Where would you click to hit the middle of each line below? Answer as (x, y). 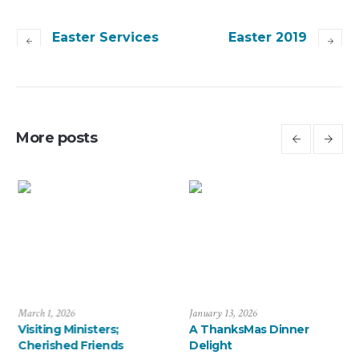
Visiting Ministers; (67, 330)
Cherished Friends (70, 346)
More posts (56, 138)
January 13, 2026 (222, 314)
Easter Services (105, 38)
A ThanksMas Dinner (248, 330)
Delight (210, 346)
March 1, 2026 (45, 314)
